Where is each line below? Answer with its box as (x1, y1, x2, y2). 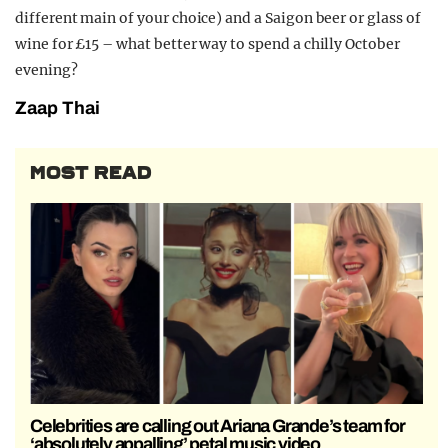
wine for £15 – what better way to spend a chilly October (15, 35, 400, 54)
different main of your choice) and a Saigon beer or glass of (15, 9, 421, 28)
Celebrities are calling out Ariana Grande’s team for (30, 415, 405, 436)
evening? (15, 61, 78, 80)
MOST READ (30, 162, 152, 185)
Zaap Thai (15, 98, 100, 119)
